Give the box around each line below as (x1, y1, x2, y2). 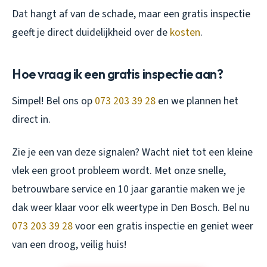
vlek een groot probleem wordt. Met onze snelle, (12, 163, 226, 178)
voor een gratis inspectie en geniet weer (73, 218, 253, 234)
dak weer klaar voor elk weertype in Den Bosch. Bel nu (12, 200, 250, 215)
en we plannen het (156, 93, 238, 108)
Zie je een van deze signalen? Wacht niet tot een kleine (12, 144, 253, 160)
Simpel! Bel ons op (12, 93, 95, 108)
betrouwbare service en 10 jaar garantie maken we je (12, 181, 245, 197)
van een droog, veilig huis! (12, 237, 126, 252)
